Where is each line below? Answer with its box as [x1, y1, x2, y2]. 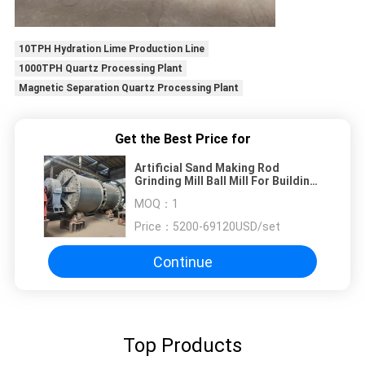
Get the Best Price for [114, 131, 251, 147]
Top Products [123, 334, 242, 358]
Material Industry [134, 187, 228, 201]
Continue [152, 253, 213, 270]
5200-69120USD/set [173, 220, 280, 234]
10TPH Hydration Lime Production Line [18, 43, 204, 55]
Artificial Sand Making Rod [134, 161, 279, 175]
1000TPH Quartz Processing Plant [18, 63, 182, 75]
